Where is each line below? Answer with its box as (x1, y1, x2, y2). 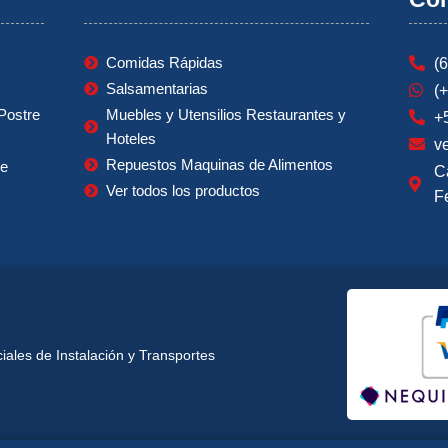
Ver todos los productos (106, 181, 261, 199)
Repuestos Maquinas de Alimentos (106, 155, 334, 173)
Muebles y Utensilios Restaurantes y (106, 105, 347, 123)
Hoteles (106, 129, 157, 147)
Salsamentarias (106, 79, 209, 97)
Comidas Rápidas (106, 53, 224, 71)
